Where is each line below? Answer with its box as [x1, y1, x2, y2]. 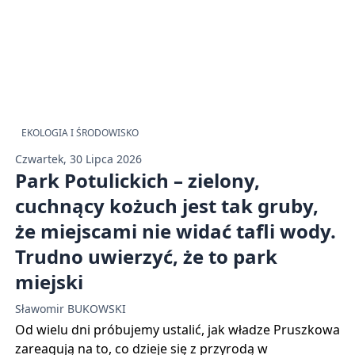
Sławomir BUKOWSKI [14, 301, 126, 316]
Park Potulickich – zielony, [14, 167, 260, 193]
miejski [14, 269, 83, 295]
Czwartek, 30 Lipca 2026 [14, 151, 142, 166]
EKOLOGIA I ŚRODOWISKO [21, 126, 139, 139]
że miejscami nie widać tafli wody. [14, 218, 336, 244]
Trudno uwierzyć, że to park [14, 243, 277, 269]
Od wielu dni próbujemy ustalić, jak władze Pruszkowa [14, 321, 340, 338]
